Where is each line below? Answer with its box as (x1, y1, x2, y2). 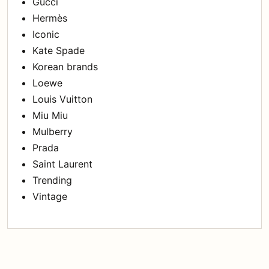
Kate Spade (32, 44, 85, 56)
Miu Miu (32, 109, 68, 121)
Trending (32, 174, 72, 186)
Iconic (32, 28, 59, 40)
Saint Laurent (32, 157, 92, 170)
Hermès (32, 11, 67, 24)
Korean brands (32, 60, 98, 73)
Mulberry (32, 125, 73, 138)
